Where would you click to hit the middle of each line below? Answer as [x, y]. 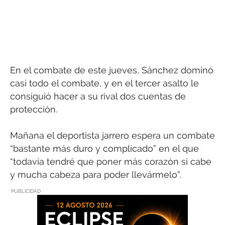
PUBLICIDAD [26, 191]
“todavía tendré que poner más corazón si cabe [111, 162]
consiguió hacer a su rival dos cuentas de [98, 96]
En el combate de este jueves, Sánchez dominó [112, 70]
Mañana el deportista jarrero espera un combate [113, 136]
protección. [34, 109]
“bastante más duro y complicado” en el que [104, 149]
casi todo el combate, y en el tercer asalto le [104, 83]
